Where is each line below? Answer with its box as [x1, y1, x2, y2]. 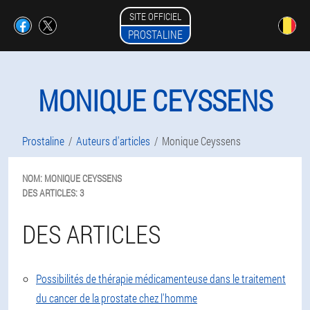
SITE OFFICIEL [129, 10, 181, 23]
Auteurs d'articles [76, 134, 150, 148]
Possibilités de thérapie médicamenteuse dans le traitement [36, 271, 286, 286]
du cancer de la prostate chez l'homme [36, 291, 197, 305]
